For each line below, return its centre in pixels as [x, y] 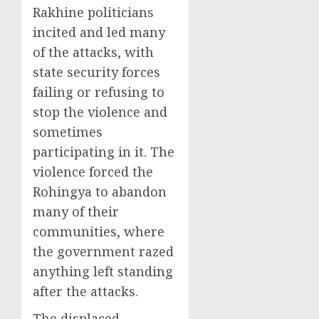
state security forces [96, 72]
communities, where [99, 231]
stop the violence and [100, 112]
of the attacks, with [93, 52]
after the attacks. [85, 291]
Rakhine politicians [93, 12]
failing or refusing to [99, 92]
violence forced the [93, 172]
